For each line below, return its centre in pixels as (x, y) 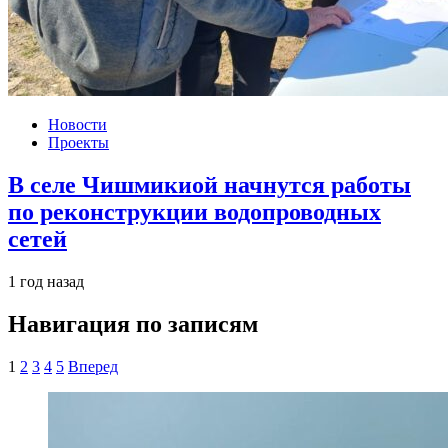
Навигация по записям (133, 324)
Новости (77, 125)
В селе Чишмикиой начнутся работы (209, 185)
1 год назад (46, 282)
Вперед (93, 366)
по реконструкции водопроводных (194, 212)
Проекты (78, 143)
